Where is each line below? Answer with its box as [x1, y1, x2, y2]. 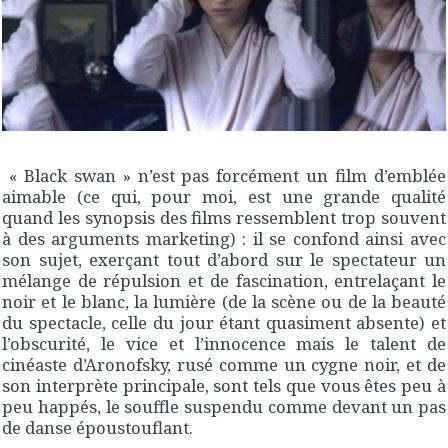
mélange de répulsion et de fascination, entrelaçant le [2, 268, 446, 292]
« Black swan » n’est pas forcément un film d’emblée [2, 163, 446, 187]
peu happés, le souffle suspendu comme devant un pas [2, 394, 446, 418]
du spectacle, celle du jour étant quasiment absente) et [2, 310, 446, 334]
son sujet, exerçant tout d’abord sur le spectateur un [2, 247, 446, 271]
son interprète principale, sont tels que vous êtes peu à [2, 373, 446, 397]
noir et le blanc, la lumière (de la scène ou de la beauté [2, 289, 446, 313]
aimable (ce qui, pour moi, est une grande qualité [2, 184, 446, 208]
